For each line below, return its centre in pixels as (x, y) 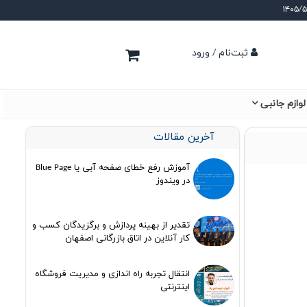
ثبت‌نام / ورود (220, 53)
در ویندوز (173, 181)
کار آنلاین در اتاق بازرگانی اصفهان (127, 238)
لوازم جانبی (283, 104)
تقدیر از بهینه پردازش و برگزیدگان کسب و (111, 225)
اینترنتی (175, 287)
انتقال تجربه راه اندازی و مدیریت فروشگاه (112, 274)
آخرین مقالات (183, 137)
